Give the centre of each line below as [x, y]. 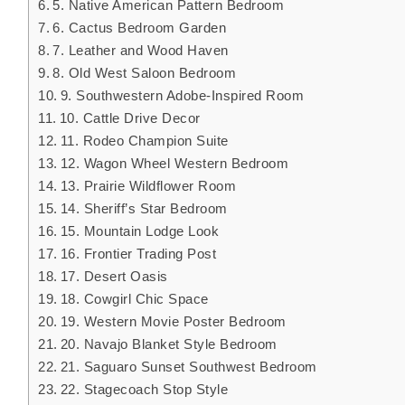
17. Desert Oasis [114, 277]
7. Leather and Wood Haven [141, 51]
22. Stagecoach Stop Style [144, 390]
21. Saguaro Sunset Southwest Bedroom [188, 367]
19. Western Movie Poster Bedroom [173, 322]
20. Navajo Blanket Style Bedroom [169, 344]
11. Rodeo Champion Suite [144, 141]
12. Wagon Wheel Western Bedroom [174, 164]
